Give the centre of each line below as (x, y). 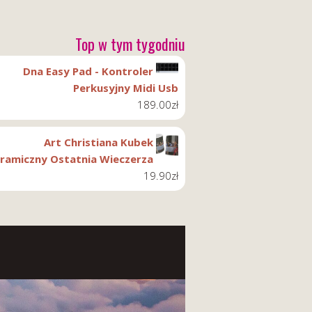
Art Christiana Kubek (99, 142)
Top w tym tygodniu (130, 44)
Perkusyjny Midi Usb (126, 88)
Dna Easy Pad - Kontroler (88, 71)
